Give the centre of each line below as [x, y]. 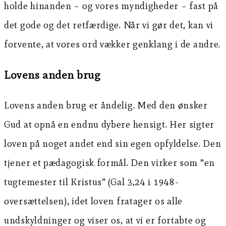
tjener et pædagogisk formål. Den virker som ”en [109, 163]
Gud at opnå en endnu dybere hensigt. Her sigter [109, 125]
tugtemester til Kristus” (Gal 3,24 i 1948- [92, 182]
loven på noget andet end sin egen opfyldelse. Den [113, 144]
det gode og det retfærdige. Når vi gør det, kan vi [109, 25]
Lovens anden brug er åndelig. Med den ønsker [106, 105]
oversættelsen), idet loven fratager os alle [94, 201]
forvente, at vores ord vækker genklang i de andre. [112, 44]
